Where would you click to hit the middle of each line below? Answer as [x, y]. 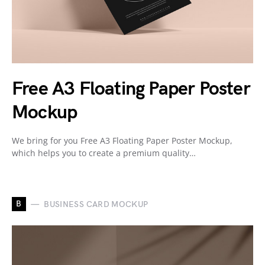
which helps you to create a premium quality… [104, 153]
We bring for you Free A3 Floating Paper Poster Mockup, [122, 140]
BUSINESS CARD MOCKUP [96, 204]
